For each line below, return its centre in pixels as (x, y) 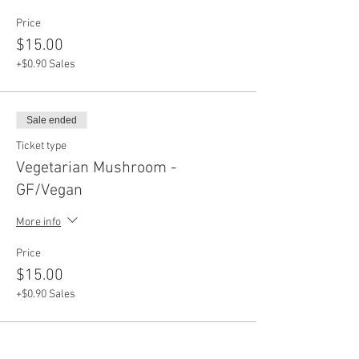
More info (38, 222)
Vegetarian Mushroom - (96, 168)
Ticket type (41, 146)
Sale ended (52, 120)
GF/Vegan (49, 191)
